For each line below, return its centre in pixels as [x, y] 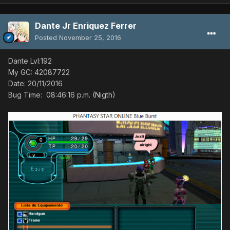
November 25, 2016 [90, 38]
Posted [47, 38]
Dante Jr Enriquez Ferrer [86, 26]
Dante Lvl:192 [30, 61]
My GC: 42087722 [39, 72]
